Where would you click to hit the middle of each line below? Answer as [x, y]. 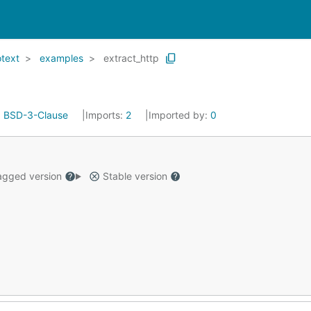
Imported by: [179, 115]
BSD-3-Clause [36, 115]
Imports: [106, 115]
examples [61, 58]
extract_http [131, 58]
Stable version [135, 176]
